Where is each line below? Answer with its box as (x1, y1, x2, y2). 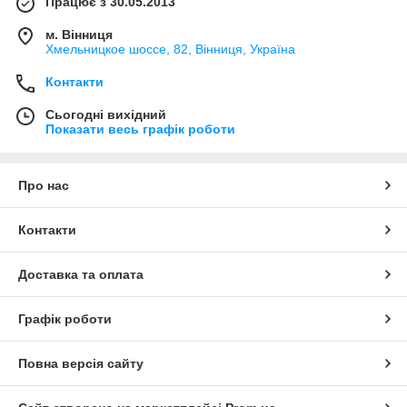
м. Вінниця (45, 26, 113, 42)
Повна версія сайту (18, 355, 144, 371)
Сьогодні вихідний (45, 106, 166, 122)
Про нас (18, 177, 69, 193)
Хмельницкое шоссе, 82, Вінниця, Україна (45, 41, 295, 56)
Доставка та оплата (18, 266, 144, 282)
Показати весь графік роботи (45, 121, 235, 136)
